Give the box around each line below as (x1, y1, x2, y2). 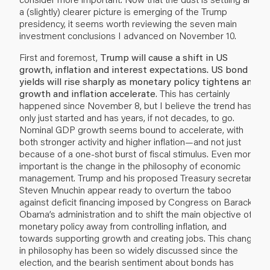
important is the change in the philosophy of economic (19, 159, 240, 172)
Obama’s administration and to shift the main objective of (19, 207, 252, 220)
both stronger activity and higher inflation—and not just (19, 134, 241, 148)
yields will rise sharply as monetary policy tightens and (19, 74, 257, 87)
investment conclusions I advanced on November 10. (19, 28, 236, 42)
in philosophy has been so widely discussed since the (19, 243, 238, 256)
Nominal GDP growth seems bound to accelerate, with (19, 122, 243, 136)
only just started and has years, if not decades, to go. (19, 110, 234, 124)
